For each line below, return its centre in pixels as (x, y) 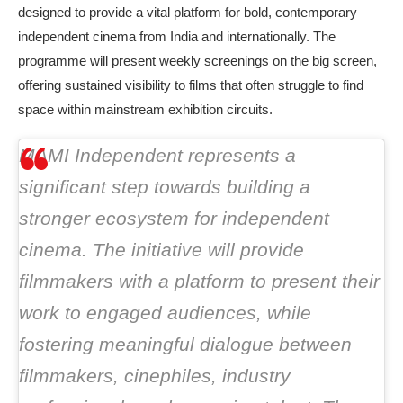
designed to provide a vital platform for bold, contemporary (188, 12)
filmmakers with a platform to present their (199, 281)
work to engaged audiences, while (165, 313)
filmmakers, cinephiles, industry (155, 376)
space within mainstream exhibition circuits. (145, 109)
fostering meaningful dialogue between (185, 344)
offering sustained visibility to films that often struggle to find (191, 85)
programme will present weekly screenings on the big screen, (197, 61)
